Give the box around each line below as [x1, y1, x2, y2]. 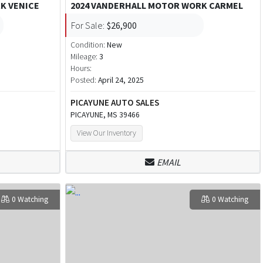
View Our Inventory [76, 127, 136, 138]
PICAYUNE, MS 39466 [70, 109, 140, 120]
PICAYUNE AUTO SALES [70, 96, 159, 108]
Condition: [70, 39, 107, 50]
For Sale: [70, 19, 104, 31]
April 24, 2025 [97, 75, 144, 85]
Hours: [70, 63, 92, 73]
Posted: [70, 75, 98, 85]
